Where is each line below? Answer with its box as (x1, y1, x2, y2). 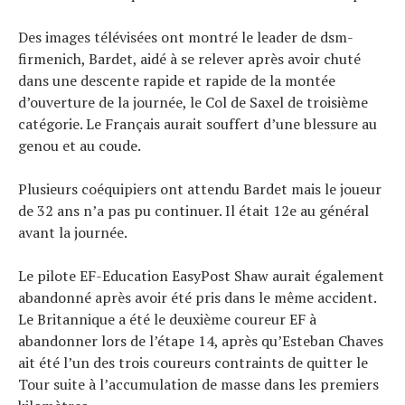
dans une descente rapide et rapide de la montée (18, 71, 335, 91)
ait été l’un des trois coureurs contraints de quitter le (18, 353, 368, 373)
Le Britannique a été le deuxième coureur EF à (18, 309, 316, 330)
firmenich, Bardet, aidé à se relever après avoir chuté (18, 49, 361, 70)
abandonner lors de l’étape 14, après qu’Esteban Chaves (18, 331, 383, 352)
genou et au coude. (18, 136, 141, 156)
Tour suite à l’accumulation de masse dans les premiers (18, 374, 379, 395)
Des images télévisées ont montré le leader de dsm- (18, 27, 353, 48)
